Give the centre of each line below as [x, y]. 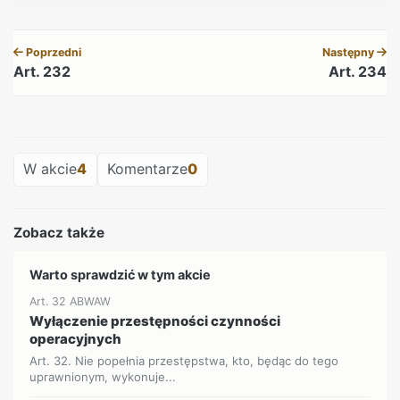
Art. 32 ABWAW [71, 302]
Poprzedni [52, 52]
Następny [350, 52]
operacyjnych [76, 339]
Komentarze [148, 169]
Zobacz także [59, 232]
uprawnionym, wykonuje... [103, 376]
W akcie [50, 169]
